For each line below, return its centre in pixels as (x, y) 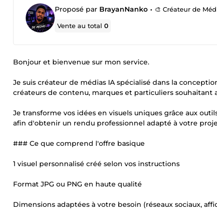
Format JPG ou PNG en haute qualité (77, 184)
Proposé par (77, 9)
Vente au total (81, 26)
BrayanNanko (124, 9)
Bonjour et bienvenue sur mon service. (81, 62)
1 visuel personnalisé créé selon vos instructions (96, 164)
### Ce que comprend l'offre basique (79, 143)
